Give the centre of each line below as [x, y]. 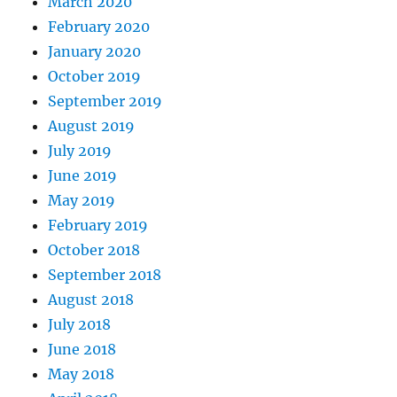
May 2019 [82, 201]
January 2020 [95, 52]
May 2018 [82, 374]
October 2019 [95, 77]
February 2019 [98, 226]
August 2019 [92, 126]
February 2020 [99, 27]
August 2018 [91, 300]
